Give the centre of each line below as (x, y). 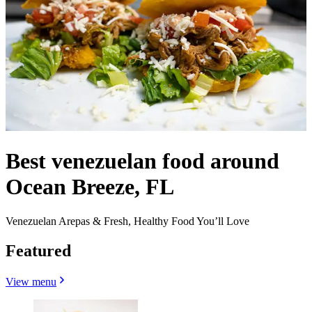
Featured (38, 250)
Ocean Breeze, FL (90, 187)
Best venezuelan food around (142, 161)
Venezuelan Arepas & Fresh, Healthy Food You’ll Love (127, 221)
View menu (31, 281)
